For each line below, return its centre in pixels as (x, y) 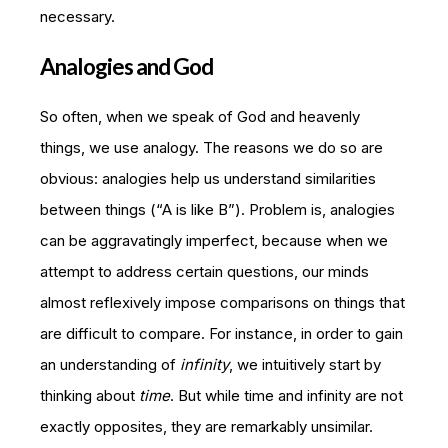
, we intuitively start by (305, 364)
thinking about (89, 395)
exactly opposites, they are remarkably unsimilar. (206, 426)
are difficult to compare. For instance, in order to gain (221, 333)
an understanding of (110, 364)
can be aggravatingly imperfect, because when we (214, 240)
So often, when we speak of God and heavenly (200, 116)
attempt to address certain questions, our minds (204, 271)
